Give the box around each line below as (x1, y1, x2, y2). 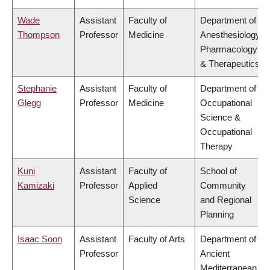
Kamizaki (17, 180, 54, 191)
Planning (200, 209, 234, 220)
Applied (128, 180, 157, 191)
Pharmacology (200, 44, 257, 55)
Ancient (200, 248, 230, 259)
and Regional (200, 195, 251, 206)
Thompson (17, 30, 60, 40)
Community (200, 180, 246, 191)
